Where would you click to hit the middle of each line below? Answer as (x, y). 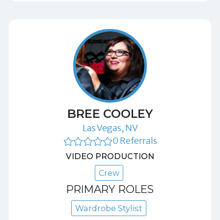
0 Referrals (135, 140)
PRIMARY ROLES (110, 189)
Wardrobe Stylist (109, 208)
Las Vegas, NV (110, 128)
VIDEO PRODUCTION (110, 156)
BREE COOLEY (110, 113)
